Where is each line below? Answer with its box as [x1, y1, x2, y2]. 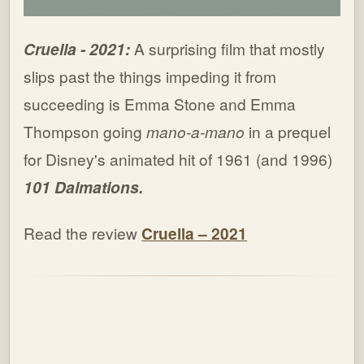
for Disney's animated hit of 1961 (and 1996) [24, 148, 333, 171]
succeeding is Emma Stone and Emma [24, 93, 297, 115]
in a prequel [245, 120, 331, 143]
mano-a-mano [142, 120, 245, 143]
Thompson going [24, 120, 143, 143]
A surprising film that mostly [134, 37, 326, 60]
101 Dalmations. [24, 175, 144, 199]
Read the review [24, 222, 142, 245]
